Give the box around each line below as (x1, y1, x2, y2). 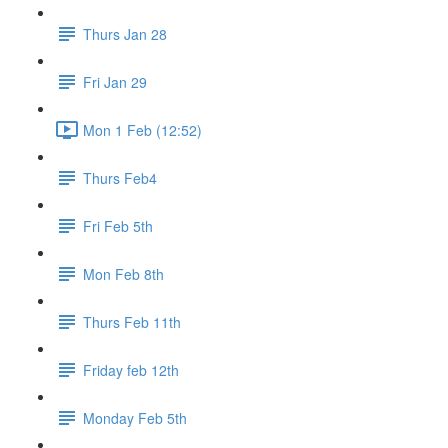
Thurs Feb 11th (83, 311, 181, 332)
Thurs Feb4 (83, 167, 157, 188)
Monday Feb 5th (83, 407, 187, 428)
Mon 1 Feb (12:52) (83, 119, 202, 140)
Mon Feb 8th (83, 263, 164, 284)
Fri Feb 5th (83, 215, 153, 236)
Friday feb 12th (83, 359, 179, 380)
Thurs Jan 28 (83, 23, 167, 44)
